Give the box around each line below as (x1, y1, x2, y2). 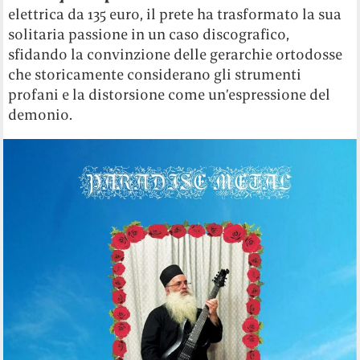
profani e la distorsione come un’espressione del (8, 85, 331, 104)
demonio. (8, 105, 73, 125)
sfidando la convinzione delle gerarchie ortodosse (8, 45, 343, 64)
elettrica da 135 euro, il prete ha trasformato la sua (8, 5, 342, 24)
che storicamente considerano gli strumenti (8, 65, 302, 84)
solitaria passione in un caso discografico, (8, 25, 290, 44)
